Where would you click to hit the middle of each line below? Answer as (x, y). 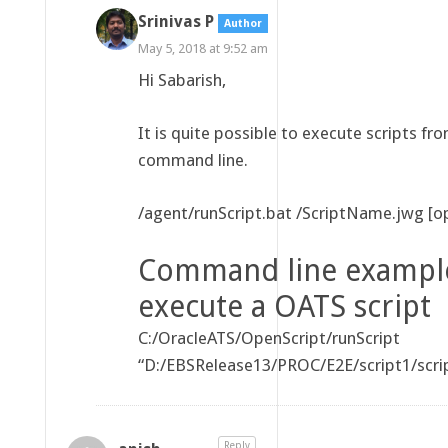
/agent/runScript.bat (216, 212)
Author (242, 23)
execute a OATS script (284, 306)
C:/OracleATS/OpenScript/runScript (268, 337)
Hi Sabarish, (181, 79)
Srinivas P (175, 21)
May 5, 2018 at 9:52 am (202, 48)
